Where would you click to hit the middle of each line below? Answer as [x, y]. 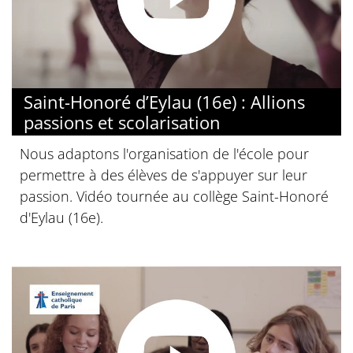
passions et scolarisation [122, 123]
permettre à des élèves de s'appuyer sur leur [163, 175]
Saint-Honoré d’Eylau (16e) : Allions [164, 102]
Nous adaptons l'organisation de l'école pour [164, 154]
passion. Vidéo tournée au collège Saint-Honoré [174, 197]
